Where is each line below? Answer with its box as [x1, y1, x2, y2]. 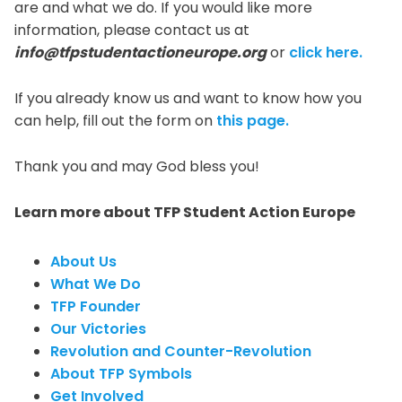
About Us [50, 250, 117, 272]
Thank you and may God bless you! [14, 155, 259, 177]
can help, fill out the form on [14, 109, 216, 131]
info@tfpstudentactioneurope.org [14, 41, 267, 63]
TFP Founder [50, 295, 141, 317]
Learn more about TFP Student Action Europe [14, 201, 355, 223]
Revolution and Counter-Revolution [50, 340, 311, 362]
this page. [216, 109, 289, 131]
